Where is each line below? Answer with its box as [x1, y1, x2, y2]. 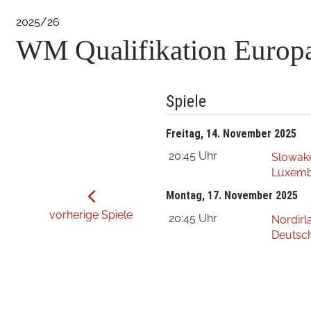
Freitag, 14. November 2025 [166, 126, 297, 140]
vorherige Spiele [49, 208, 133, 222]
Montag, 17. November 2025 [166, 189, 299, 203]
